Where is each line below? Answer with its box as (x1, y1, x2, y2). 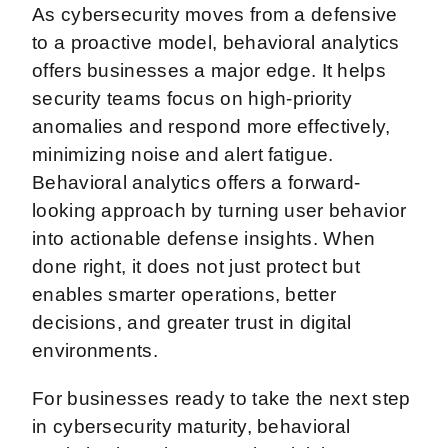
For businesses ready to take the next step (32, 387, 411, 409)
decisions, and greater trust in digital (32, 311, 352, 333)
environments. (32, 339, 169, 361)
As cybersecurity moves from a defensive (32, 3, 398, 25)
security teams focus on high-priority (32, 87, 353, 109)
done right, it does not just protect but (32, 255, 360, 277)
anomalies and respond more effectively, (32, 115, 391, 137)
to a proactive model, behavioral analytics (32, 31, 400, 53)
